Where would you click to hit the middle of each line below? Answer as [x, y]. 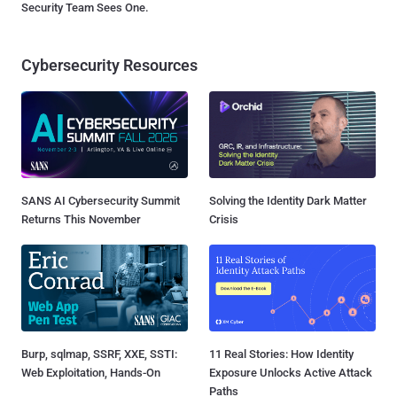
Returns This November [81, 219]
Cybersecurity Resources [109, 65]
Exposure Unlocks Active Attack [291, 372]
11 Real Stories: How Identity [281, 354]
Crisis [224, 219]
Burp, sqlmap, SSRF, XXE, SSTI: [99, 354]
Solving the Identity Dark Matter [288, 200]
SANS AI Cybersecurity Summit [101, 200]
